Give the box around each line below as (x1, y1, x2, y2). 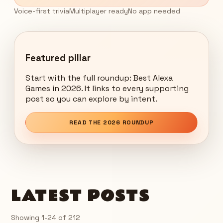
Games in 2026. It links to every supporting (25, 83, 189, 94)
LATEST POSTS (11, 185, 150, 209)
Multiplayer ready (69, 6, 128, 15)
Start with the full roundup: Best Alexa (25, 73, 173, 84)
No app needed (128, 6, 180, 15)
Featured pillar (25, 52, 91, 64)
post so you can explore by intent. (25, 94, 157, 105)
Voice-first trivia (14, 6, 69, 15)
